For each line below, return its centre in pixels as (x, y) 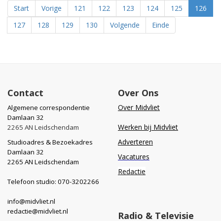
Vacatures (134, 156)
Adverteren (135, 142)
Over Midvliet (139, 107)
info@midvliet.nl (31, 201)
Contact (25, 92)
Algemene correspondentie (49, 107)
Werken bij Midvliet (148, 127)
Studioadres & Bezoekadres (50, 142)
